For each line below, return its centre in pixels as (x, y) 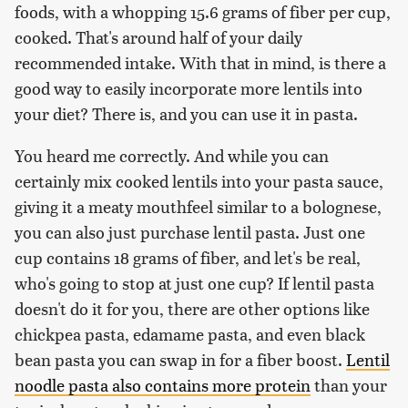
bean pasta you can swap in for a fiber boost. (180, 360)
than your (349, 385)
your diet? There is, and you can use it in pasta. (186, 114)
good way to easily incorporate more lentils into (189, 88)
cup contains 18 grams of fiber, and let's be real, (188, 258)
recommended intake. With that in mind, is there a (200, 63)
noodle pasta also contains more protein (163, 385)
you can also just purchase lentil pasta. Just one (190, 232)
